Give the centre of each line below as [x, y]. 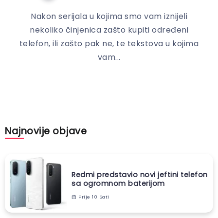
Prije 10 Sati [93, 197]
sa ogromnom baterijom [118, 183]
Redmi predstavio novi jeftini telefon [140, 174]
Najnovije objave [46, 131]
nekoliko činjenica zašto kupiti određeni [109, 30]
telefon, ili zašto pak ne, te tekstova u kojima [109, 43]
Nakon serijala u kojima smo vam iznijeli [109, 16]
